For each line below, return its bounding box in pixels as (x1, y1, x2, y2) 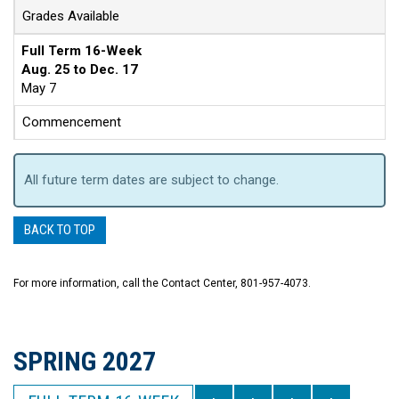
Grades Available (22, 8, 119, 24)
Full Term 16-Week (21, 43, 142, 59)
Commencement (22, 114, 121, 130)
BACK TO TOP (24, 222, 95, 238)
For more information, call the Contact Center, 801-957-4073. (13, 277, 311, 289)
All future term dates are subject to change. (24, 172, 279, 188)
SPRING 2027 (13, 346, 156, 377)
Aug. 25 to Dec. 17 (21, 61, 138, 77)
